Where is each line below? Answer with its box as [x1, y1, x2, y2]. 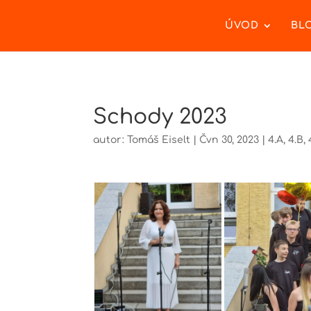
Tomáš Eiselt [127, 135, 191, 145]
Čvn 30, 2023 [199, 135, 260, 145]
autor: [93, 135, 128, 145]
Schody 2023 [93, 106, 228, 128]
